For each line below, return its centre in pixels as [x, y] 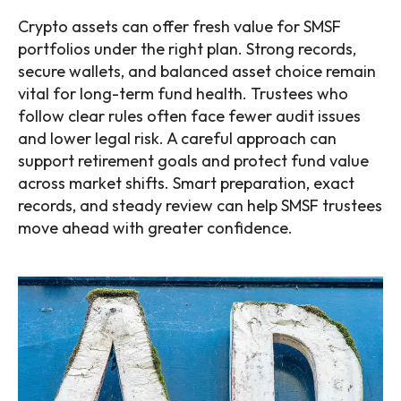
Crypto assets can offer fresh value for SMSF [179, 27]
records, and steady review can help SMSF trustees [200, 206]
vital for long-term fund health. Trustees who [183, 94]
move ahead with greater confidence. [155, 228]
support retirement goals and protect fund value [193, 161]
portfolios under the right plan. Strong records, [187, 49]
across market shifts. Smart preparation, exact [186, 183]
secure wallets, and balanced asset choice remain [197, 72]
